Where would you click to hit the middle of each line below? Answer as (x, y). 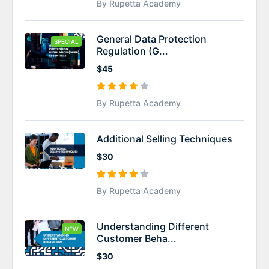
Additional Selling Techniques (165, 138)
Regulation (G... (132, 51)
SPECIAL (66, 41)
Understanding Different (153, 226)
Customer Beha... (137, 238)
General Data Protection (152, 39)
